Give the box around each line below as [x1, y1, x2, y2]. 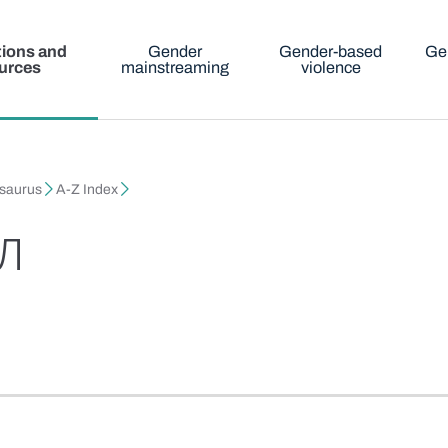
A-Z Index [56, 182, 119, 198]
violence [300, 59, 361, 76]
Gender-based [279, 43, 383, 60]
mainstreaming [121, 59, 230, 76]
